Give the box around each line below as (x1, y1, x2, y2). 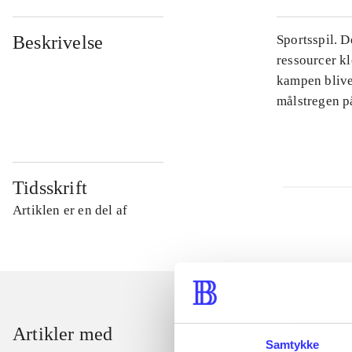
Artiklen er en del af (13, 203, 128, 218)
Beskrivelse (13, 32, 104, 53)
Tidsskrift (13, 178, 87, 199)
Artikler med (13, 324, 113, 345)
